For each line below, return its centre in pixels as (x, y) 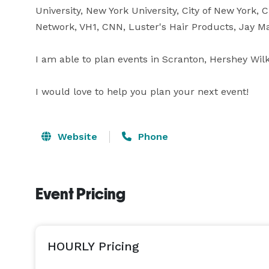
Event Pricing (80, 194)
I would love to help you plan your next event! (142, 92)
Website (76, 137)
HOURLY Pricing (93, 246)
